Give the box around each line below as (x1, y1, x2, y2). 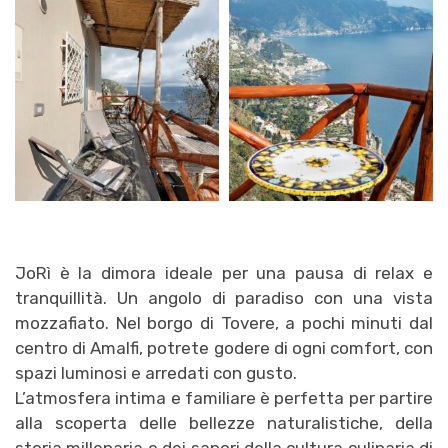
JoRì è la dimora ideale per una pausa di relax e (15, 262, 433, 283)
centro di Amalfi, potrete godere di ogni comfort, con (15, 337, 433, 358)
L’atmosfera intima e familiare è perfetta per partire (15, 387, 433, 408)
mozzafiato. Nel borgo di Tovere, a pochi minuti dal (15, 312, 433, 333)
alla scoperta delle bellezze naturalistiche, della (15, 412, 433, 433)
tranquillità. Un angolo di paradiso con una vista (15, 287, 433, 308)
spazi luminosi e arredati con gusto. (15, 362, 297, 383)
